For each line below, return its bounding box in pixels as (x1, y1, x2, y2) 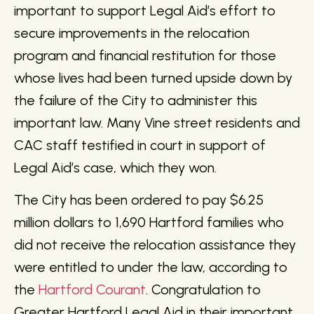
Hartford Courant (39, 281, 146, 299)
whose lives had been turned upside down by (14, 69, 292, 87)
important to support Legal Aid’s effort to (14, 2, 275, 20)
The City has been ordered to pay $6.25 (14, 191, 264, 209)
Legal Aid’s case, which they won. (14, 159, 217, 177)
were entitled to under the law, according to (14, 259, 287, 276)
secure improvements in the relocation (14, 25, 250, 42)
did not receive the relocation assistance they (14, 236, 296, 254)
